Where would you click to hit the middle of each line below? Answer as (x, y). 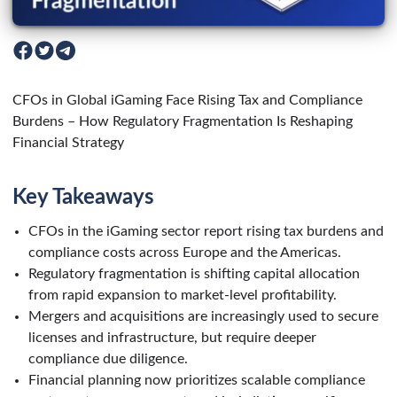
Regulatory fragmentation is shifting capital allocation (194, 273)
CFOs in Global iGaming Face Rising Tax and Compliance (187, 100)
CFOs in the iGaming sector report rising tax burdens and (206, 231)
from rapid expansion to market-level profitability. (183, 295)
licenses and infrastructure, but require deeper (172, 337)
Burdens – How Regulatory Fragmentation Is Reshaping (183, 121)
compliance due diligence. (108, 358)
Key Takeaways (83, 197)
